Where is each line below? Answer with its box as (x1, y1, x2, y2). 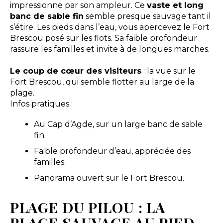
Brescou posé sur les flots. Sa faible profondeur (9, 33, 197, 43)
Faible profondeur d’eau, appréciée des (33, 146, 191, 156)
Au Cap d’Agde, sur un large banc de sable (33, 119, 203, 129)
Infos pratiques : (9, 99, 73, 109)
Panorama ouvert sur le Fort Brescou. (33, 173, 184, 183)
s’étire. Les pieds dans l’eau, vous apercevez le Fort (9, 22, 210, 32)
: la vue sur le (141, 66, 196, 76)
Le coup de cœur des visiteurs (9, 66, 141, 76)
